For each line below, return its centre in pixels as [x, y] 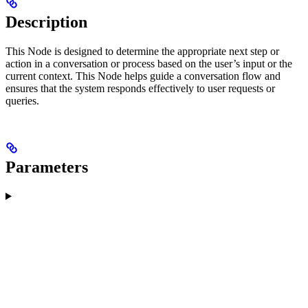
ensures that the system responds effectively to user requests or [140, 88]
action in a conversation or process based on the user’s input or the [149, 63]
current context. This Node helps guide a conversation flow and [143, 76]
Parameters [47, 167]
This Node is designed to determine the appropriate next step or [142, 51]
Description [46, 22]
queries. [22, 100]
